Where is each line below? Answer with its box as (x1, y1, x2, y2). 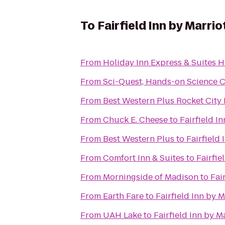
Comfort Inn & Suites (103, 152, 184, 164)
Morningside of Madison (103, 171, 198, 183)
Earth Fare (103, 190, 144, 202)
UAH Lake (103, 209, 142, 221)
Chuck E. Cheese (103, 114, 168, 126)
